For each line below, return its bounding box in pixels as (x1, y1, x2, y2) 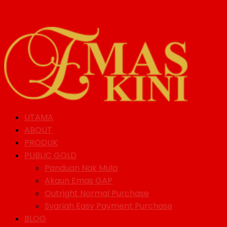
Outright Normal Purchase (45, 187, 149, 199)
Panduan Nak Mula (45, 162, 118, 174)
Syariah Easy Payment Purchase (45, 200, 172, 212)
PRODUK (24, 136, 58, 148)
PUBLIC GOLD (24, 149, 77, 161)
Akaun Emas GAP (45, 174, 112, 186)
